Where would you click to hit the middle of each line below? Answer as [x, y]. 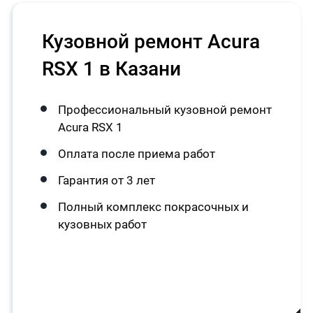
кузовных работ [102, 224]
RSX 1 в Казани [111, 69]
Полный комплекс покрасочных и [153, 207]
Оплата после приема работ [136, 154]
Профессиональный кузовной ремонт [165, 110]
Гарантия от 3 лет [106, 180]
